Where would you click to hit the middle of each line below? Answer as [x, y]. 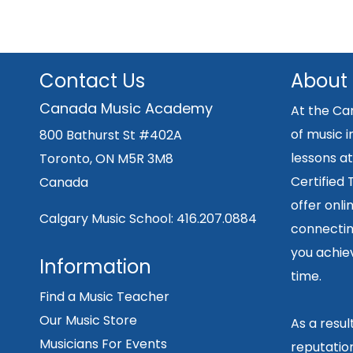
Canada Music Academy [126, 109]
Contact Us [92, 81]
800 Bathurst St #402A [111, 136]
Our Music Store [88, 321]
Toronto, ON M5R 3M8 [106, 159]
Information [95, 267]
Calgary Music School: [108, 219]
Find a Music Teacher [104, 297]
